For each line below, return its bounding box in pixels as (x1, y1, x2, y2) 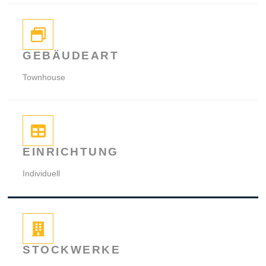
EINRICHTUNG (23, 145, 119, 159)
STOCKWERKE (23, 243, 121, 256)
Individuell (23, 169, 61, 179)
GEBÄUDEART (23, 49, 119, 62)
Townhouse (23, 72, 66, 83)
